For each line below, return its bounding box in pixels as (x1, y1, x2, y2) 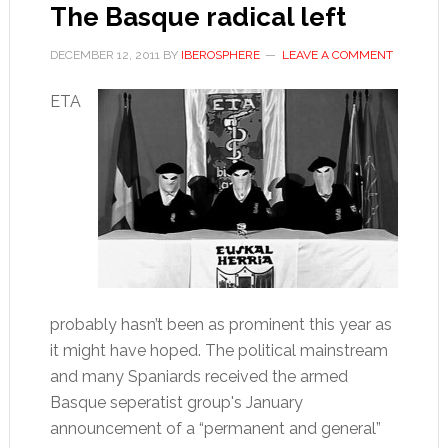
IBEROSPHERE (180, 48, 260, 62)
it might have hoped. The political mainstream (49, 341, 388, 360)
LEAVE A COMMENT (281, 48, 393, 62)
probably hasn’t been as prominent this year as (49, 315, 392, 334)
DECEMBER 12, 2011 (49, 48, 160, 62)
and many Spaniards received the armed (49, 367, 348, 386)
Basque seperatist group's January (49, 393, 303, 412)
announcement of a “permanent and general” (49, 419, 381, 438)
